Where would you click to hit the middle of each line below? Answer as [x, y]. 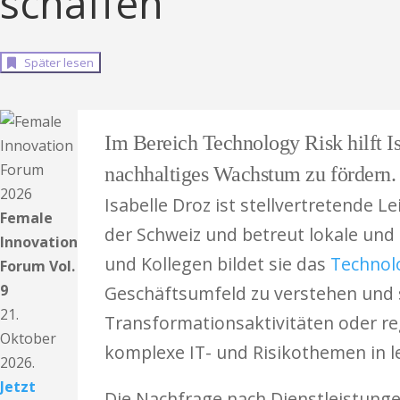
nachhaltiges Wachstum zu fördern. [250, 174]
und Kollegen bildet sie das [217, 264]
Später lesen [56, 62]
